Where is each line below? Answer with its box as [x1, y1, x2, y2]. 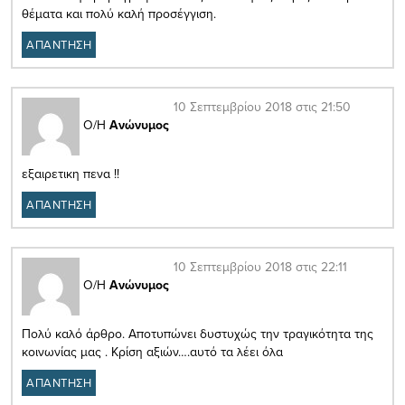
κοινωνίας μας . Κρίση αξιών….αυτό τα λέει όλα [22, 342, 283, 361]
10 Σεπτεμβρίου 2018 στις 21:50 [174, 97, 351, 116]
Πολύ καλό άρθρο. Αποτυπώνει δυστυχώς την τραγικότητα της [22, 324, 373, 343]
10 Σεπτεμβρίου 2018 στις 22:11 [174, 257, 347, 276]
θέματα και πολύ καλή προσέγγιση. [22, 4, 216, 23]
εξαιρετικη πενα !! [22, 164, 119, 183]
